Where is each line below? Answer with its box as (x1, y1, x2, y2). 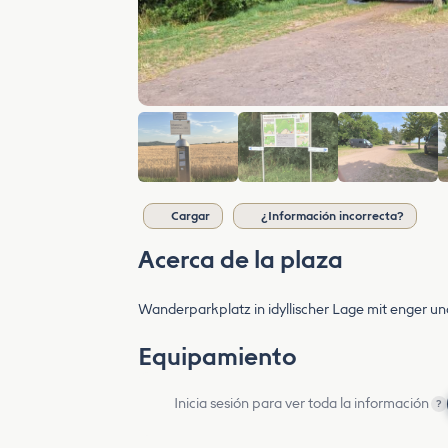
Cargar (171, 209, 210, 223)
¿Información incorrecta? (261, 209, 404, 223)
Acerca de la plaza (138, 245, 343, 274)
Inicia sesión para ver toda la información (174, 395, 429, 412)
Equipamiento (138, 342, 297, 371)
